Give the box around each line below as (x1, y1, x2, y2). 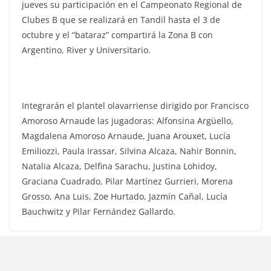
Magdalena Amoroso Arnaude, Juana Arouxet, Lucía (22, 130, 230, 142)
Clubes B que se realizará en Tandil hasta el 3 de (22, 14, 220, 25)
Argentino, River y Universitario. (22, 44, 151, 56)
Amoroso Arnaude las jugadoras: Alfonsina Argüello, (22, 115, 233, 126)
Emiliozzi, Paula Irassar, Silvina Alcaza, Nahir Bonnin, (22, 145, 237, 157)
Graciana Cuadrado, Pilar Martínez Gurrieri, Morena (22, 175, 233, 187)
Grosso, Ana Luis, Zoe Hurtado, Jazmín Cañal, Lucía (22, 191, 227, 202)
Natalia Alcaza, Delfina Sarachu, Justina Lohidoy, (22, 160, 217, 172)
